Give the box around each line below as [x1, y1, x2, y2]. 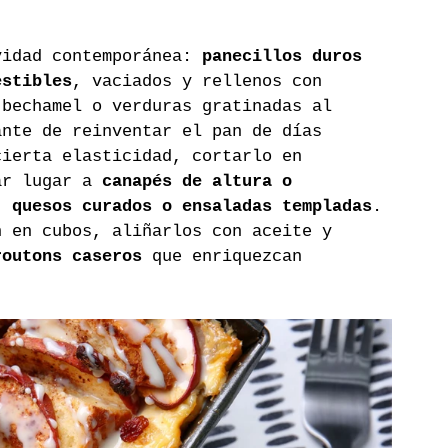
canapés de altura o [102, 171, 302, 191]
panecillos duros [202, 46, 372, 66]
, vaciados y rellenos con [72, 71, 332, 91]
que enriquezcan [142, 246, 312, 266]
